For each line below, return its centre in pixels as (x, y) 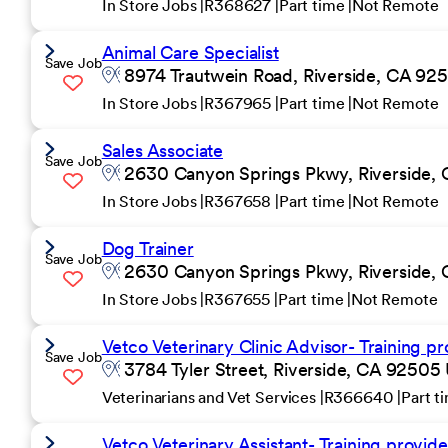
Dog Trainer (147, 248)
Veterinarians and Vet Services (210, 397)
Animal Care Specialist (190, 52)
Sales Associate (162, 150)
